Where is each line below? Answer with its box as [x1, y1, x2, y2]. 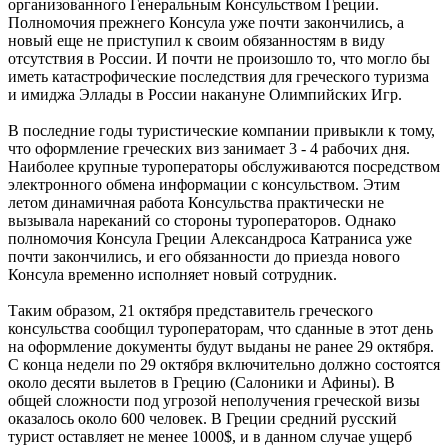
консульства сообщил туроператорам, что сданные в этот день [8, 320, 433, 338]
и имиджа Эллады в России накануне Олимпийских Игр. [8, 86, 402, 104]
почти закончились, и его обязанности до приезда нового [8, 248, 400, 266]
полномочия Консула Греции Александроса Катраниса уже [8, 230, 412, 248]
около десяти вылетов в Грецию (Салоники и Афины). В [8, 374, 395, 392]
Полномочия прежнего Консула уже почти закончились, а [8, 14, 404, 32]
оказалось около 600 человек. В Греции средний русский [8, 410, 397, 428]
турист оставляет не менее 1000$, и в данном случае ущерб [8, 428, 412, 446]
